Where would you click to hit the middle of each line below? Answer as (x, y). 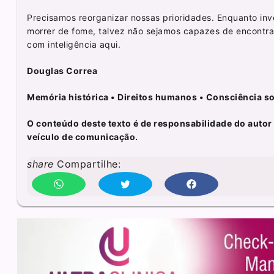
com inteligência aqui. (74, 44)
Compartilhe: (87, 164)
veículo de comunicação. (83, 136)
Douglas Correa (62, 70)
